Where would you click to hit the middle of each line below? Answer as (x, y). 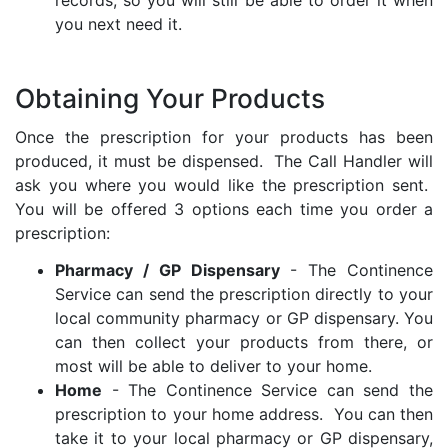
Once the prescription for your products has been (224, 137)
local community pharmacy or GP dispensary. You (244, 318)
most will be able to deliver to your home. (213, 366)
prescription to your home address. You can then (244, 414)
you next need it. (118, 24)
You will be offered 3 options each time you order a (224, 209)
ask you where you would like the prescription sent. (224, 185)
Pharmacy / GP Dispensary (167, 270)
